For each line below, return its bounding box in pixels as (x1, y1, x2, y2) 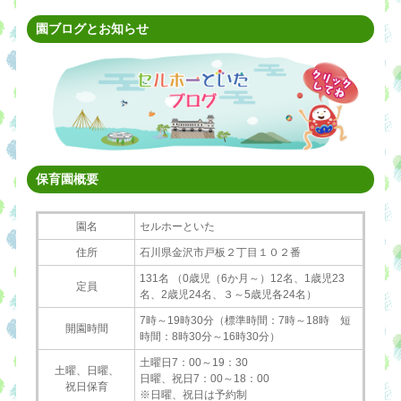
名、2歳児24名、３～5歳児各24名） (140, 287, 317, 301)
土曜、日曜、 (54, 363, 119, 377)
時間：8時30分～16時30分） (140, 329, 280, 343)
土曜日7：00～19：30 (140, 355, 248, 369)
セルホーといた (140, 219, 215, 233)
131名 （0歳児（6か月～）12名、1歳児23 (140, 271, 345, 285)
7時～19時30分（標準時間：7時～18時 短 (140, 313, 351, 327)
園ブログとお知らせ (36, 21, 149, 37)
